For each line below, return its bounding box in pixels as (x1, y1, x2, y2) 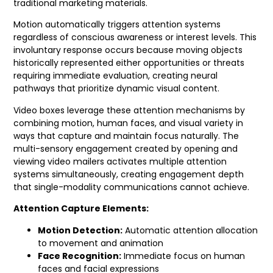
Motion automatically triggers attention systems (13, 18, 221, 31)
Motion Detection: (38, 224, 123, 236)
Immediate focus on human (121, 249, 246, 262)
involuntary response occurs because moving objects (13, 44, 243, 57)
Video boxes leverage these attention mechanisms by (13, 104, 246, 116)
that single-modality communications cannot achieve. (13, 180, 250, 193)
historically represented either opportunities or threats (13, 57, 245, 69)
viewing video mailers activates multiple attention (13, 155, 227, 168)
